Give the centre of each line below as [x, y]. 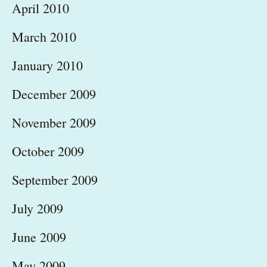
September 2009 [55, 180]
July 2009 [38, 209]
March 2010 [44, 37]
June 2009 [39, 237]
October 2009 [48, 151]
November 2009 [54, 123]
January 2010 [47, 66]
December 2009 [54, 94]
